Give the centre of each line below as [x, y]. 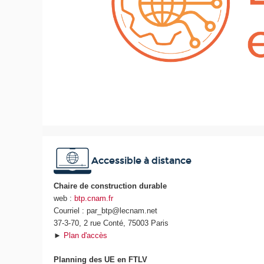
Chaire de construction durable [110, 186]
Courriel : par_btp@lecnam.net [106, 211]
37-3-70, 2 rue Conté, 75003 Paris [111, 223]
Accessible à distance [142, 161]
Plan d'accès [86, 236]
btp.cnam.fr [94, 199]
